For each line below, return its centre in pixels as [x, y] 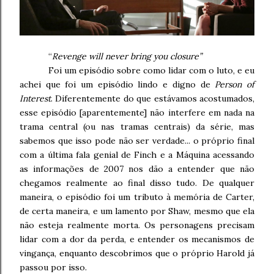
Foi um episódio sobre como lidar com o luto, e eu [151, 71]
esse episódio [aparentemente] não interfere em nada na [137, 113]
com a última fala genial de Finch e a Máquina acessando [137, 155]
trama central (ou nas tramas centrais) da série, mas [137, 127]
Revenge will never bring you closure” [127, 57]
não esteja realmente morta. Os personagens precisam [137, 225]
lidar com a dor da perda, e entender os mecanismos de [137, 239]
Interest [35, 99]
